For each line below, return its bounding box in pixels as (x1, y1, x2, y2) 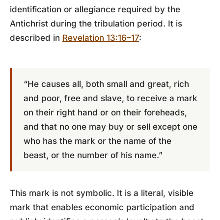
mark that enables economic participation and (10, 202, 194, 212)
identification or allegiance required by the (10, 4, 180, 14)
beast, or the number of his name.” (24, 150, 163, 160)
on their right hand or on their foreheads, (24, 108, 187, 117)
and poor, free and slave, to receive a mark (24, 93, 197, 103)
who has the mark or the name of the (24, 136, 171, 146)
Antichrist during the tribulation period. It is (10, 19, 182, 28)
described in (10, 33, 62, 43)
